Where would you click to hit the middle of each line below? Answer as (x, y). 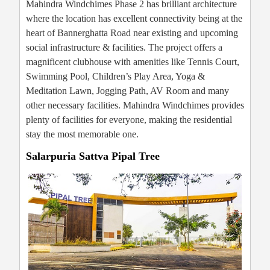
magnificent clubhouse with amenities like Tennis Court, (133, 62)
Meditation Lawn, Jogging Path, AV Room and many (127, 91)
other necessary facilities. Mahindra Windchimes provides (135, 105)
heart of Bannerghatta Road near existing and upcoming (132, 33)
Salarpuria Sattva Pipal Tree (93, 156)
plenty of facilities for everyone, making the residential (129, 120)
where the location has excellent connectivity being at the (134, 19)
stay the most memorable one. (82, 134)
